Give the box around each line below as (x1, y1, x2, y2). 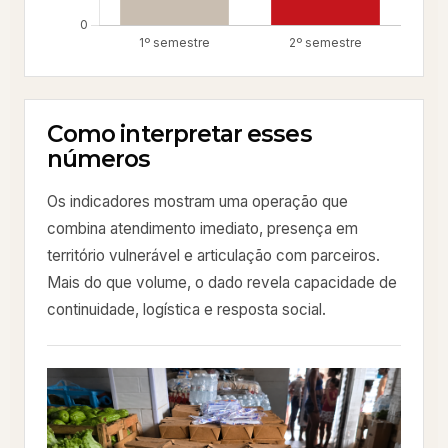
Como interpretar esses (47, 119, 312, 148)
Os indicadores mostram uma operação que (47, 191, 348, 211)
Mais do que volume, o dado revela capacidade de (47, 272, 397, 292)
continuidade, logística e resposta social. (47, 299, 326, 319)
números (47, 144, 151, 173)
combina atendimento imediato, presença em (47, 218, 358, 238)
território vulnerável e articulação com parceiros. (47, 245, 380, 265)
